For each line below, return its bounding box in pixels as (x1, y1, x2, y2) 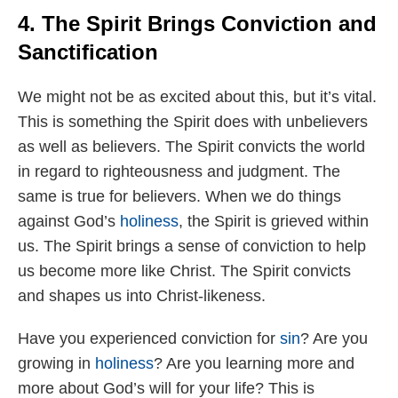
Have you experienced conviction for (18, 329, 280, 347)
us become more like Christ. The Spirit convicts (18, 261, 351, 280)
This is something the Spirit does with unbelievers (18, 112, 368, 131)
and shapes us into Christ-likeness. (18, 286, 270, 305)
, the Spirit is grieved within (179, 211, 369, 230)
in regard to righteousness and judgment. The (18, 162, 340, 180)
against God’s (18, 211, 120, 230)
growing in (18, 354, 95, 372)
